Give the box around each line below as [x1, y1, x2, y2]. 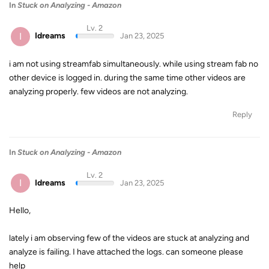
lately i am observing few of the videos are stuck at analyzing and [9, 233, 249, 243]
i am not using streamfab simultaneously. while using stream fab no [9, 58, 258, 69]
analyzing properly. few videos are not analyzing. [9, 86, 188, 97]
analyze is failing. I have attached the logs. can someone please [9, 247, 243, 257]
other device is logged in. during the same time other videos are [9, 72, 246, 83]
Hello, [9, 205, 31, 216]
